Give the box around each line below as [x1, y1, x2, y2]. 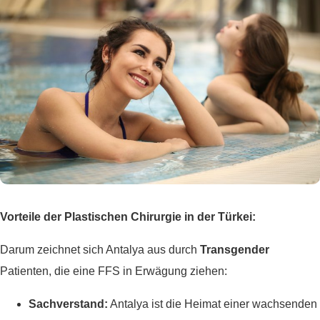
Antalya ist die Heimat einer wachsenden [108, 298, 317, 311]
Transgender [200, 244, 269, 256]
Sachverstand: [29, 298, 108, 311]
